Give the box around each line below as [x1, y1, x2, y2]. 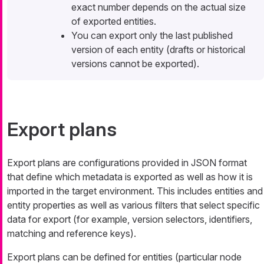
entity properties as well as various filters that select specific [7, 199, 260, 212]
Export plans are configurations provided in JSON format [7, 157, 247, 169]
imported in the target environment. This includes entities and [7, 185, 263, 197]
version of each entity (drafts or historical [71, 44, 245, 56]
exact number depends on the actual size [71, 1, 246, 14]
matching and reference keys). [7, 227, 136, 240]
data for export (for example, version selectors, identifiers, [7, 213, 252, 226]
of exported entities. [71, 15, 156, 28]
